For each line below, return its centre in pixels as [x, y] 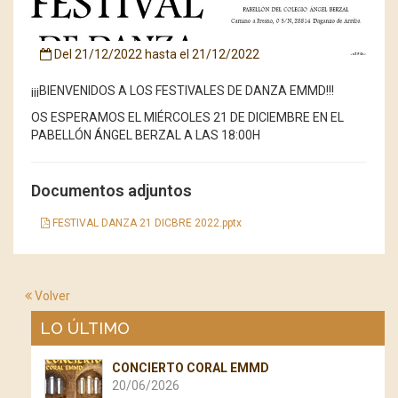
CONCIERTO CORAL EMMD [191, 368]
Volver [51, 296]
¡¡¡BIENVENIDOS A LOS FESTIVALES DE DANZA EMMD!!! [183, 91]
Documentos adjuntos [111, 191]
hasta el [167, 55]
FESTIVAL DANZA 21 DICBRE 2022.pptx [146, 223]
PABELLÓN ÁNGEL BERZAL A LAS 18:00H [146, 135]
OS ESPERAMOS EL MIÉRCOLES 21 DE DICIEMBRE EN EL [187, 118]
